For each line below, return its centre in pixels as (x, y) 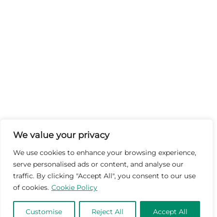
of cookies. (31, 187)
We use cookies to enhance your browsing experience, (105, 153)
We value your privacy (61, 135)
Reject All (108, 212)
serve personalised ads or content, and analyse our (98, 164)
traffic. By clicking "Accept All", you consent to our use (104, 176)
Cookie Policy (74, 187)
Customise (44, 212)
